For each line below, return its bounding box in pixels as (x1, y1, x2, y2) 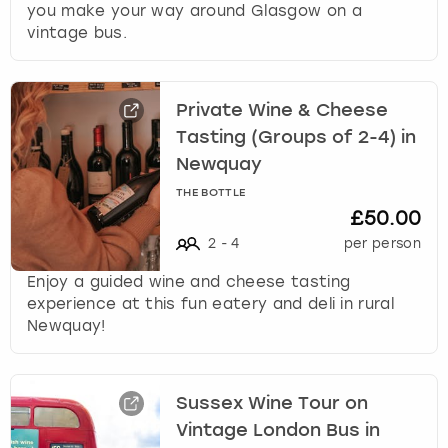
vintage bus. (27, 24, 127, 43)
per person (343, 236, 421, 252)
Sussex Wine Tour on (176, 394, 369, 413)
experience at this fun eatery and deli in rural (27, 295, 395, 314)
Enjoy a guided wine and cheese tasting (27, 273, 351, 292)
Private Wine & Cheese (176, 101, 389, 120)
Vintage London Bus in (176, 421, 381, 440)
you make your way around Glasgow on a (27, 2, 362, 21)
